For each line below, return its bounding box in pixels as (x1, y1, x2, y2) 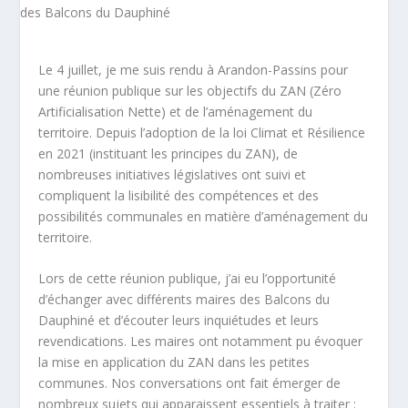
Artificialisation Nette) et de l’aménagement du (38, 103, 313, 120)
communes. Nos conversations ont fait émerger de (38, 374, 342, 393)
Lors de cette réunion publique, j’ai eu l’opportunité (38, 270, 337, 288)
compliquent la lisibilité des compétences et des (38, 187, 320, 204)
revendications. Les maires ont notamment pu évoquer (38, 332, 363, 351)
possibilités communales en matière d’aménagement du (38, 208, 369, 225)
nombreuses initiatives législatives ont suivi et (38, 166, 307, 183)
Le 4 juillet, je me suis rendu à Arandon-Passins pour (38, 61, 349, 78)
